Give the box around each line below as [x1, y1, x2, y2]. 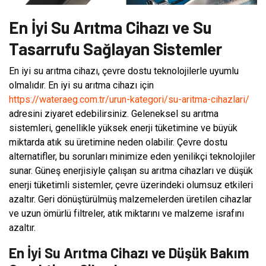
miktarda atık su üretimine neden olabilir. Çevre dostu [9, 136, 227, 148]
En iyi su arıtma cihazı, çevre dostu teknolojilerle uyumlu [9, 65, 239, 77]
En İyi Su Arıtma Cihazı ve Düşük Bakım [9, 243, 249, 261]
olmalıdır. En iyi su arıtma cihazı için [9, 79, 154, 91]
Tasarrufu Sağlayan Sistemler [9, 38, 222, 59]
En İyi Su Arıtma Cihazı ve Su [9, 17, 211, 37]
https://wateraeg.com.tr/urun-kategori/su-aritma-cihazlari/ [9, 93, 249, 105]
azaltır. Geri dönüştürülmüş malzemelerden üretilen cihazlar [9, 193, 252, 205]
